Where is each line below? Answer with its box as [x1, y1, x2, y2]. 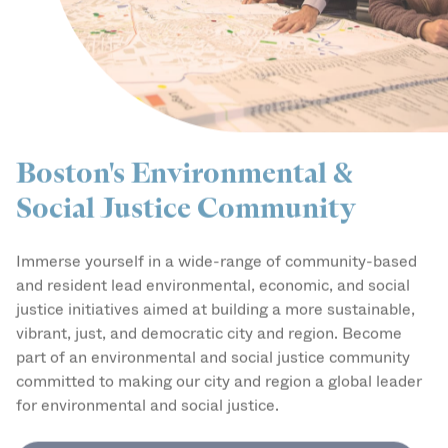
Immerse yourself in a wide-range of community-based [16, 235, 417, 259]
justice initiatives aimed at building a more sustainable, [16, 283, 415, 307]
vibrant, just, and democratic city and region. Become [16, 307, 402, 331]
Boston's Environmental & [16, 140, 352, 177]
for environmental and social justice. [16, 379, 279, 403]
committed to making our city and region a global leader [16, 355, 422, 379]
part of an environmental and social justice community [16, 331, 410, 355]
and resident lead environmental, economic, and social [16, 259, 410, 283]
